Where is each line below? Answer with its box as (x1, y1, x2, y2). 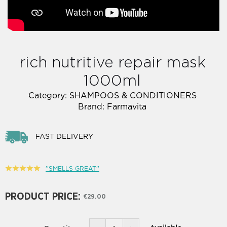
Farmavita (107, 103, 146, 111)
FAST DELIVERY (35, 134, 93, 140)
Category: (28, 92, 69, 100)
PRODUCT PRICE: (5, 192, 81, 201)
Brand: (78, 103, 107, 111)
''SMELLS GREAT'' (46, 166, 99, 172)
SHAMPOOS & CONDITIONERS (69, 92, 197, 100)
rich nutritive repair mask (19, 56, 206, 70)
